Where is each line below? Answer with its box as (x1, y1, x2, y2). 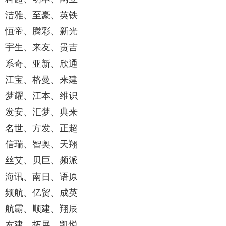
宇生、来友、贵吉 (5, 42, 78, 53)
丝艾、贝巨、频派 (5, 155, 78, 166)
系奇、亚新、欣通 (5, 59, 78, 69)
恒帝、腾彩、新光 (5, 26, 78, 37)
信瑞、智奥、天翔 (5, 139, 78, 150)
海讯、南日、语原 (5, 172, 78, 182)
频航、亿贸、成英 (5, 188, 78, 198)
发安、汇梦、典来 (5, 107, 78, 118)
